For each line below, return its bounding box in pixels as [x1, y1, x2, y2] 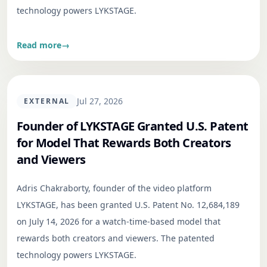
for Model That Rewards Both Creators [17, 134, 231, 151]
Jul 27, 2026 [77, 95, 123, 107]
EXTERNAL [24, 95, 70, 106]
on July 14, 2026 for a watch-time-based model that [17, 215, 221, 227]
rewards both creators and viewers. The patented [17, 232, 215, 244]
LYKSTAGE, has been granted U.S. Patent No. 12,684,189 [17, 198, 240, 210]
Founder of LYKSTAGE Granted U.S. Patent [17, 117, 249, 134]
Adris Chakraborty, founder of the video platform [17, 182, 212, 194]
